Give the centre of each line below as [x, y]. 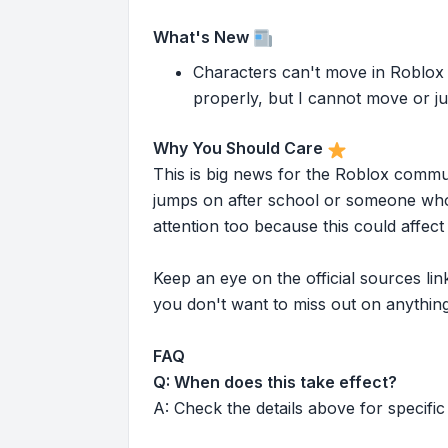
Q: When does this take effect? [275, 382]
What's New [201, 36]
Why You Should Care [238, 148]
